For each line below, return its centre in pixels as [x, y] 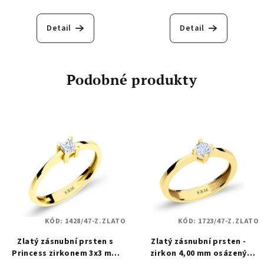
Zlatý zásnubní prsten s [65, 241]
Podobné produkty [132, 79]
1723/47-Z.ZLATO [228, 221]
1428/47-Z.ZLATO [95, 221]
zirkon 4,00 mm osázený [199, 253]
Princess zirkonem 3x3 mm [65, 253]
